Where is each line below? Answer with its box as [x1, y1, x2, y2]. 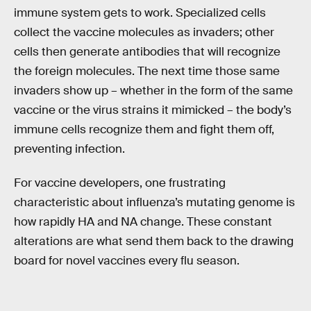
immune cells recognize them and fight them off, [14, 121, 274, 137]
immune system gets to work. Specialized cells [14, 5, 266, 20]
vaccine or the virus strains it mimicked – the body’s [14, 102, 292, 117]
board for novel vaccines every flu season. [14, 253, 239, 269]
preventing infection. [14, 141, 125, 156]
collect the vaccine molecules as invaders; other [14, 24, 274, 40]
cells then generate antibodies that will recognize [14, 44, 280, 59]
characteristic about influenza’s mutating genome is [14, 195, 295, 210]
